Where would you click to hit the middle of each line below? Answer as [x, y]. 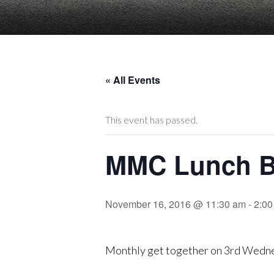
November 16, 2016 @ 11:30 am [176, 204]
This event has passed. [151, 120]
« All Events [133, 80]
